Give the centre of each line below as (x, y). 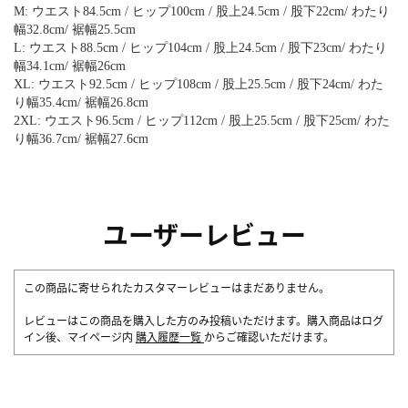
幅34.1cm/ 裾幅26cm (70, 66)
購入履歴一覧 (170, 336)
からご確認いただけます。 (269, 336)
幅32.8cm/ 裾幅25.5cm (75, 29)
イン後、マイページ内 (80, 336)
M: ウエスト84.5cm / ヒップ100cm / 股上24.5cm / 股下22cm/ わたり (202, 11)
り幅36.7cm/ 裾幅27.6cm (81, 138)
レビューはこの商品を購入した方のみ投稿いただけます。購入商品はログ (204, 320)
